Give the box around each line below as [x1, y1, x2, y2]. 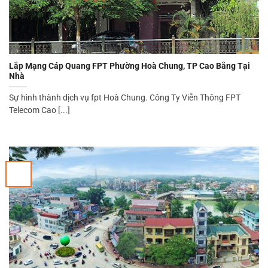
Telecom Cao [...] [9, 105, 70, 115]
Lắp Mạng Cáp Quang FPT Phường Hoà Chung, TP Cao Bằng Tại [9, 60, 250, 71]
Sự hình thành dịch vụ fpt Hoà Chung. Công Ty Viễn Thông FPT [9, 92, 240, 102]
